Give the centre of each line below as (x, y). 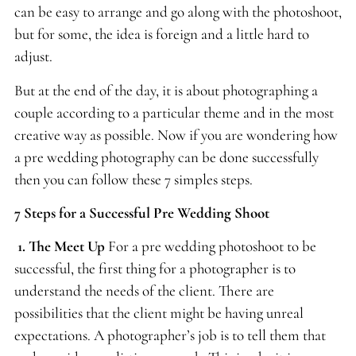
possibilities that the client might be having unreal (159, 313)
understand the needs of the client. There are (144, 291)
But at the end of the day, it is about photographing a (166, 90)
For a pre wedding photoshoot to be (212, 246)
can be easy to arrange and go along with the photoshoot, (178, 12)
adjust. (33, 56)
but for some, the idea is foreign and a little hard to (161, 34)
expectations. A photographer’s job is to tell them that (170, 335)
